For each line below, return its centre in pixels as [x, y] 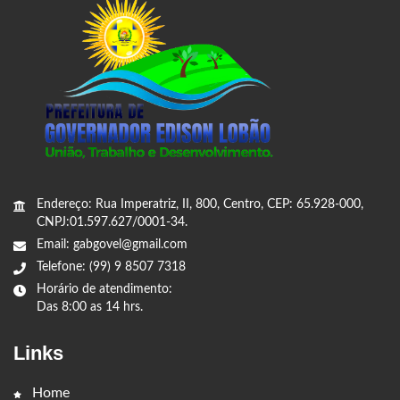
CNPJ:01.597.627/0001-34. [112, 222]
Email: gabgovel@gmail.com [112, 244]
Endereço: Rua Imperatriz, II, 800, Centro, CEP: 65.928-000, [200, 204]
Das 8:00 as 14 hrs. [90, 307]
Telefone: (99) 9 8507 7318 [111, 267]
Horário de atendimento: [104, 289]
